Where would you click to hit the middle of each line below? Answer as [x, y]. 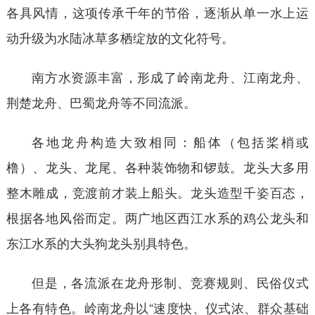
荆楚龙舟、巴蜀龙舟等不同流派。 [101, 102]
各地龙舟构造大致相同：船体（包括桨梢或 [170, 141]
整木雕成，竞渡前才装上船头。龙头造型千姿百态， [157, 192]
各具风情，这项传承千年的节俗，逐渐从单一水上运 [157, 12]
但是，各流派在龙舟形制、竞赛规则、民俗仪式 [170, 282]
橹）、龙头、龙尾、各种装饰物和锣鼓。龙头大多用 [157, 166]
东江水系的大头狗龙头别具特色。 [101, 242]
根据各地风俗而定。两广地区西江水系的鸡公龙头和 [157, 217]
